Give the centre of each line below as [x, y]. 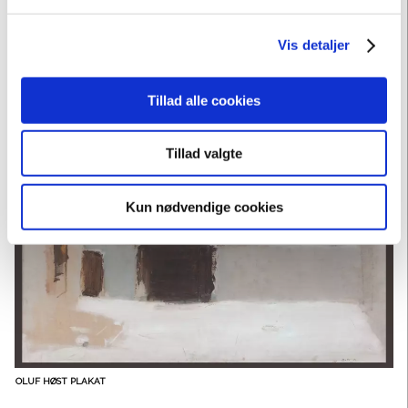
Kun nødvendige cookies [204, 207]
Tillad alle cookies [204, 100]
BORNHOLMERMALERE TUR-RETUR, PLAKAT [113, 137]
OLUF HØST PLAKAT [61, 382]
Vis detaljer [314, 45]
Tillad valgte [204, 153]
